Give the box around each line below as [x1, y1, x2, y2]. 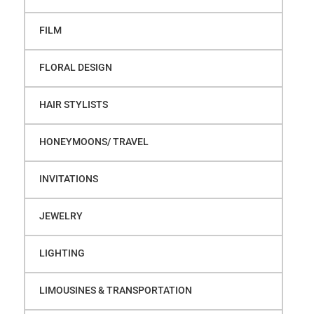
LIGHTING [39, 247, 85, 259]
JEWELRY [39, 210, 83, 221]
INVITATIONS [39, 172, 98, 184]
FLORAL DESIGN [39, 61, 112, 73]
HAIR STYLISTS [39, 98, 108, 110]
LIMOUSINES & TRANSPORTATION [39, 284, 192, 296]
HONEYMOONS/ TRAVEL [39, 135, 149, 147]
